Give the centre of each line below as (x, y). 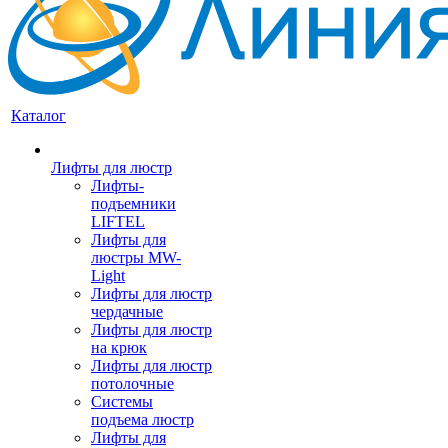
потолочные (132, 383)
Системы (122, 401)
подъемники (133, 203)
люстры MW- (136, 257)
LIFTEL (118, 221)
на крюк (119, 347)
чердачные (127, 311)
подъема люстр (142, 419)
